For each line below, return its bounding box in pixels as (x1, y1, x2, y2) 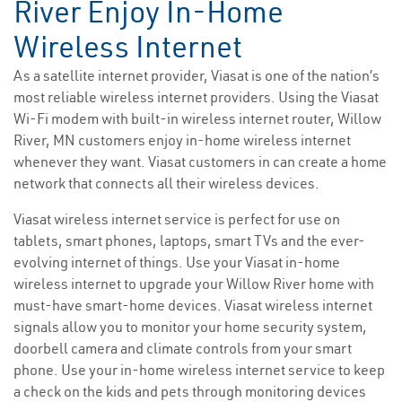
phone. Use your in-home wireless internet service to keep (13, 361, 385, 380)
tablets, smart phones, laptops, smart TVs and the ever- (13, 232, 365, 250)
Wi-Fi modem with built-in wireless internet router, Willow (13, 109, 381, 128)
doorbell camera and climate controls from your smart (13, 339, 352, 358)
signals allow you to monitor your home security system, (13, 318, 367, 336)
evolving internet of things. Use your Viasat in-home (13, 253, 340, 272)
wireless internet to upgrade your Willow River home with (13, 275, 374, 293)
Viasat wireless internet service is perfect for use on (13, 210, 340, 229)
